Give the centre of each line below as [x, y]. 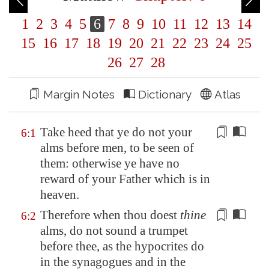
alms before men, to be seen [112, 148]
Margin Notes [82, 94]
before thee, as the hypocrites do [122, 246]
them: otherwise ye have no [110, 163]
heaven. [60, 195]
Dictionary [168, 94]
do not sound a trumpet [129, 231]
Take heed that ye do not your [116, 132]
